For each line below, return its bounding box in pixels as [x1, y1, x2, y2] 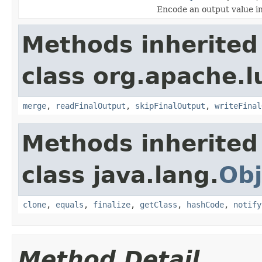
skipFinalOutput [135, 101, 205, 111]
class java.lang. [22, 161, 219, 188]
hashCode [187, 199, 224, 209]
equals [56, 199, 84, 209]
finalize [93, 199, 130, 209]
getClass [140, 199, 177, 209]
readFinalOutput [56, 101, 126, 111]
